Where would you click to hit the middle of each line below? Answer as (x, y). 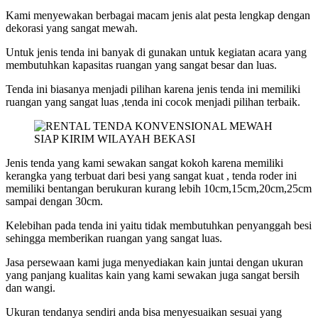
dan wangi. (31, 287)
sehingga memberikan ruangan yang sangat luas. (114, 238)
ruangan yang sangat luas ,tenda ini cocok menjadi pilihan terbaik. (154, 102)
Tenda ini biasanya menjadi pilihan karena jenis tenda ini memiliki (153, 89)
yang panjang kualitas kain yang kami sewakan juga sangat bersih (153, 275)
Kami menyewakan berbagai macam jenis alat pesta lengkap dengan (158, 15)
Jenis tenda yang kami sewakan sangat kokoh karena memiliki (144, 163)
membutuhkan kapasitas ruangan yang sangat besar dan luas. (141, 65)
